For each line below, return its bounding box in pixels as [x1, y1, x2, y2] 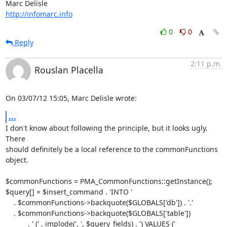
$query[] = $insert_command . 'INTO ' [5, 186, 132, 197]
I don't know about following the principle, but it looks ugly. [5, 123, 208, 133]
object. [5, 155, 28, 165]
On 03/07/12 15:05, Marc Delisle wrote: [5, 93, 137, 103]
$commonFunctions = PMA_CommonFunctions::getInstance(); [5, 176, 212, 186]
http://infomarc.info [5, 9, 72, 19]
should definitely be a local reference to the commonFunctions [5, 144, 218, 154]
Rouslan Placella [34, 63, 103, 76]
